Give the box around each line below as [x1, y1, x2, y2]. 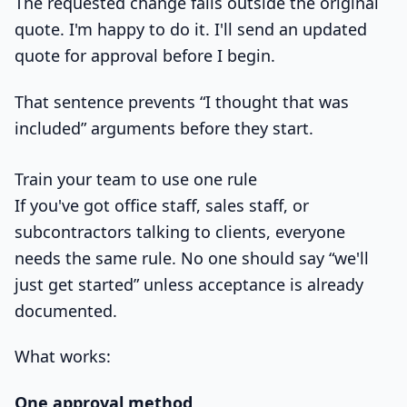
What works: [15, 345, 111, 368]
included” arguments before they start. [15, 116, 313, 139]
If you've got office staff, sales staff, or [15, 194, 309, 216]
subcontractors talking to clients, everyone [15, 220, 345, 243]
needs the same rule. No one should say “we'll [15, 246, 369, 269]
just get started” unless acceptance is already [15, 273, 363, 295]
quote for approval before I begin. [15, 45, 275, 67]
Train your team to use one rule [15, 167, 257, 190]
